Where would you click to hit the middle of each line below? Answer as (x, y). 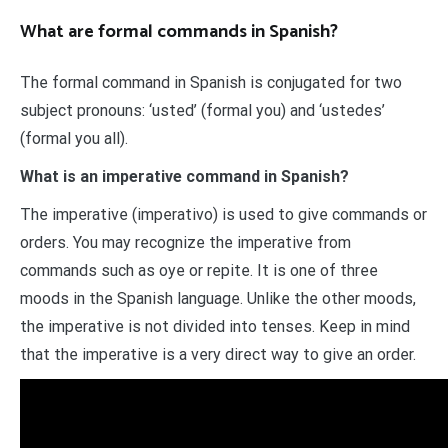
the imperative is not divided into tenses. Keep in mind (215, 327)
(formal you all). (74, 139)
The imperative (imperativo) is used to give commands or (223, 215)
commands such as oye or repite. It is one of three (199, 271)
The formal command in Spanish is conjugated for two (211, 83)
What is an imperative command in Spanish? (184, 177)
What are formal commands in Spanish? (179, 32)
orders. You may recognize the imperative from (185, 243)
